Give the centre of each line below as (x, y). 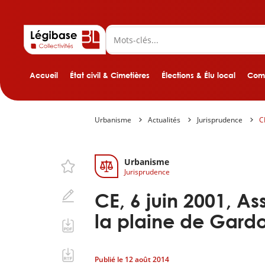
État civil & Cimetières (110, 75)
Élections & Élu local (198, 75)
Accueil (44, 75)
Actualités (164, 120)
